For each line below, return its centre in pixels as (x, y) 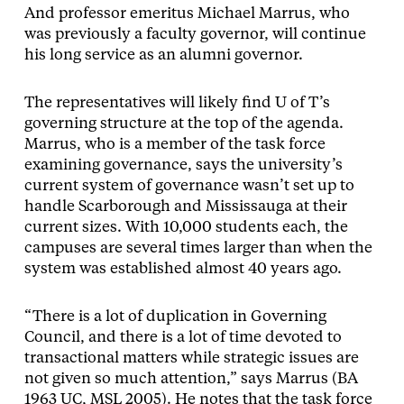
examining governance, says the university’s (183, 166)
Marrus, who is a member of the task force (174, 145)
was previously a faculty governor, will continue (195, 35)
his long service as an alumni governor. (163, 56)
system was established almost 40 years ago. (183, 270)
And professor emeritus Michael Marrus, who (187, 14)
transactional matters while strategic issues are (191, 359)
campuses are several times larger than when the (198, 249)
